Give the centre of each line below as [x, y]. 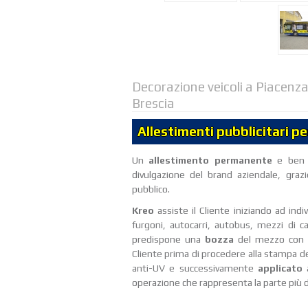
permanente [246, 161]
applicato [282, 268]
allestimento [179, 161]
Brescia [153, 103]
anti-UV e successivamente [195, 268]
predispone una [169, 240]
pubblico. [151, 189]
